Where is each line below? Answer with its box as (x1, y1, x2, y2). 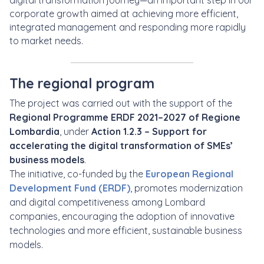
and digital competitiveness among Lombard (9, 196, 205, 208)
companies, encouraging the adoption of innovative (9, 210, 235, 222)
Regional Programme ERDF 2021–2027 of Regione (9, 111, 240, 123)
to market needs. (9, 35, 83, 47)
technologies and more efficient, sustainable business (9, 225, 242, 236)
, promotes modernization (130, 182, 243, 194)
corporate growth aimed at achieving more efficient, (9, 8, 238, 19)
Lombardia (9, 126, 60, 137)
